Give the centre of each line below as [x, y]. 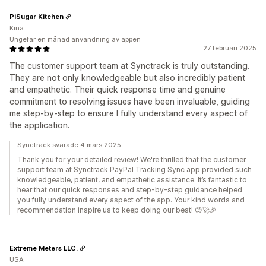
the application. [39, 125]
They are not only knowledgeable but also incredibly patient [127, 77]
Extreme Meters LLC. [44, 248]
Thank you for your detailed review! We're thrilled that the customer [132, 159]
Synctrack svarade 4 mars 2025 [69, 145]
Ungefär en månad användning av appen [75, 39]
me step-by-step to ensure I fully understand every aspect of [129, 113]
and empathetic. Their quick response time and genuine [118, 89]
